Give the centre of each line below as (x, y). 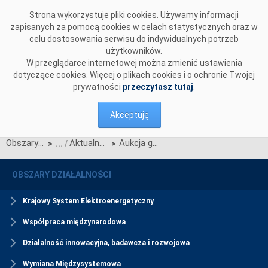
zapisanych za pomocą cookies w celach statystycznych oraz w (134, 27)
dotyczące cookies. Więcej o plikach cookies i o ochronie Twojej (134, 75)
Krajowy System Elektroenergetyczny (88, 201)
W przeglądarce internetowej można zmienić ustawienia (134, 63)
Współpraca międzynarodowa (74, 222)
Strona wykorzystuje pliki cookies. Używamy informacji (134, 15)
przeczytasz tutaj (158, 87)
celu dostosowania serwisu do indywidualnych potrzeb (134, 39)
